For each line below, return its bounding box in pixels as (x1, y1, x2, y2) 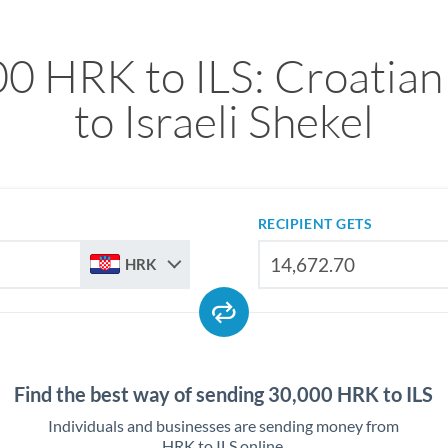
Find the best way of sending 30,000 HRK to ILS (14, 382, 434, 406)
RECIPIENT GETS (257, 215, 373, 232)
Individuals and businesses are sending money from (48, 416, 400, 435)
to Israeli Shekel (73, 93, 374, 148)
